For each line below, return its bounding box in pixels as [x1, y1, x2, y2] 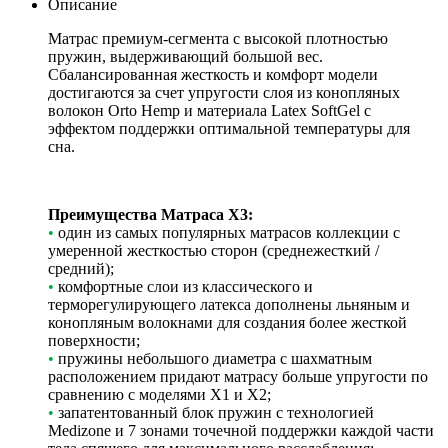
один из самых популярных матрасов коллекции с [54, 224, 400, 242]
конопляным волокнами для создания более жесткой [48, 314, 407, 332]
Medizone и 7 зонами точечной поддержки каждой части [48, 422, 434, 440]
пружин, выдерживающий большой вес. [48, 48, 323, 66]
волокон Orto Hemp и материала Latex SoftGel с [48, 102, 371, 120]
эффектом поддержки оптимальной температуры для [48, 120, 410, 138]
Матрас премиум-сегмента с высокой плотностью [48, 30, 388, 48]
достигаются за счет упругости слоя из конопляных [48, 84, 400, 102]
